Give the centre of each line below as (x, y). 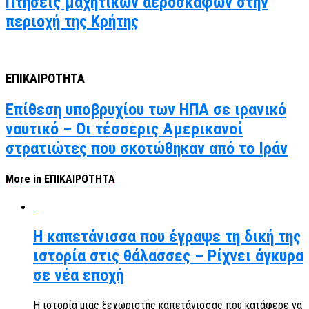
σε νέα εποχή (78, 276)
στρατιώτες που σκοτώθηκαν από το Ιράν (147, 148)
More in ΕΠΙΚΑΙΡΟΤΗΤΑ (60, 179)
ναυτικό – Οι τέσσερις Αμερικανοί (124, 129)
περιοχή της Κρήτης (72, 22)
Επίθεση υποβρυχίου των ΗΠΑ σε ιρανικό (146, 109)
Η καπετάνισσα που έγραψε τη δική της (167, 237)
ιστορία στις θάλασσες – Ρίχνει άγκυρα (168, 256)
